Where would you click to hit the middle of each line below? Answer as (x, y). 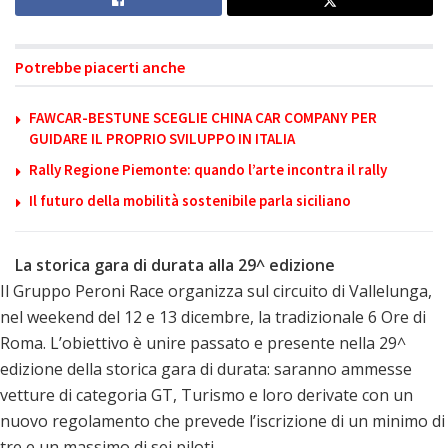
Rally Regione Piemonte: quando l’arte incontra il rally (208, 169)
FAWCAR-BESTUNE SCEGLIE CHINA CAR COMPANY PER (203, 117)
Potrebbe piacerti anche (100, 66)
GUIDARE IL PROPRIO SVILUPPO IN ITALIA (162, 138)
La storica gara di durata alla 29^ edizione (175, 264)
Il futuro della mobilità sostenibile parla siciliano (190, 200)
